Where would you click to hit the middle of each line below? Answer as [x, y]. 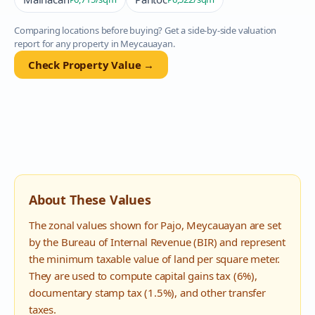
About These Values [90, 200]
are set [264, 225]
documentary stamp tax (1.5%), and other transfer [147, 292]
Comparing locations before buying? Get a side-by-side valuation [146, 30]
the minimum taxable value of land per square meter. [155, 259]
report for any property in [67, 44]
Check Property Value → [91, 65]
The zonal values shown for [95, 225]
